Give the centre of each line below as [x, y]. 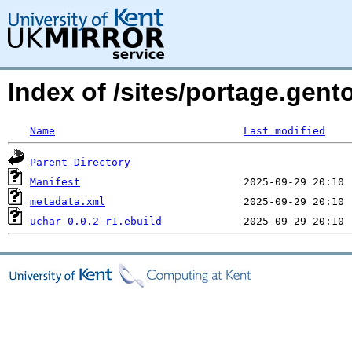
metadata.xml [68, 202]
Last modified [284, 131]
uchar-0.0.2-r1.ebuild [96, 221]
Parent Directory [80, 162]
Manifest [55, 182]
